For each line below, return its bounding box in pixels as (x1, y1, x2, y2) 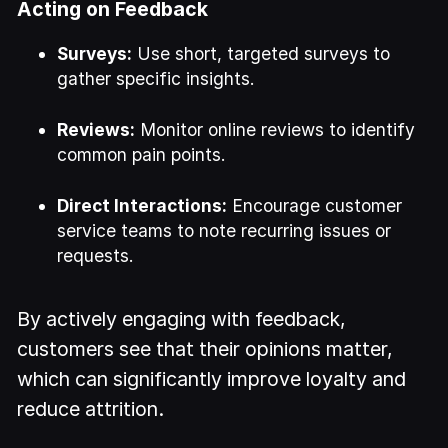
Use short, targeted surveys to (132, 42, 391, 64)
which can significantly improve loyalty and (17, 366, 407, 391)
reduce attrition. (17, 396, 165, 421)
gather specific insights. (57, 67, 256, 89)
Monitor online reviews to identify (135, 118, 416, 140)
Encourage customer (227, 194, 403, 216)
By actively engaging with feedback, (17, 306, 347, 331)
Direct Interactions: (57, 194, 228, 216)
